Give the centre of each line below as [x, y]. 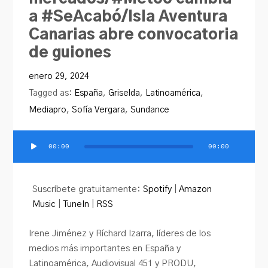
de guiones [70, 53]
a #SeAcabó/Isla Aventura [128, 17]
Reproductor [39, 151]
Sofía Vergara [99, 109]
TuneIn [76, 204]
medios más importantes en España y [105, 248]
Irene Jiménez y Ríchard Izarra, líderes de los [120, 233]
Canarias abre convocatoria [134, 35]
